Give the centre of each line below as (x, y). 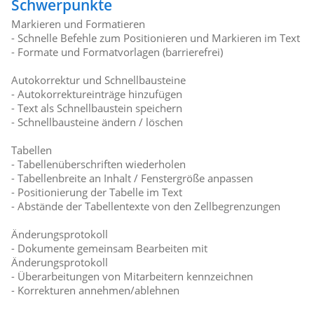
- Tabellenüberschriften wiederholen (99, 164)
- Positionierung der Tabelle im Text (97, 192)
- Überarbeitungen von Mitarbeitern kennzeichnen (132, 277)
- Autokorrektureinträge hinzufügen (97, 94)
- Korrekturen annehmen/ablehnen (96, 291)
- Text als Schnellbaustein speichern (97, 108)
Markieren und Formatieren (78, 24)
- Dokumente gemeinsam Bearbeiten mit (110, 248)
